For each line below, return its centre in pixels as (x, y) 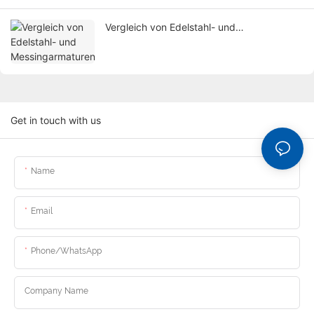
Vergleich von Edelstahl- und (170, 27)
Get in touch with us (56, 121)
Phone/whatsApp (66, 251)
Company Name (56, 291)
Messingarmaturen (148, 42)
